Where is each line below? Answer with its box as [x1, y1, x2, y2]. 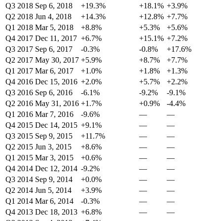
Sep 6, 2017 [35, 45, 73, 54]
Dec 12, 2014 [35, 164, 77, 173]
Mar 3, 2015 [35, 153, 74, 162]
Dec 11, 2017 [35, 34, 77, 43]
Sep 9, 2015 [35, 132, 73, 141]
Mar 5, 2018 [35, 23, 74, 32]
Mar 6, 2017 [35, 67, 74, 75]
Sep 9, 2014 [35, 175, 73, 184]
